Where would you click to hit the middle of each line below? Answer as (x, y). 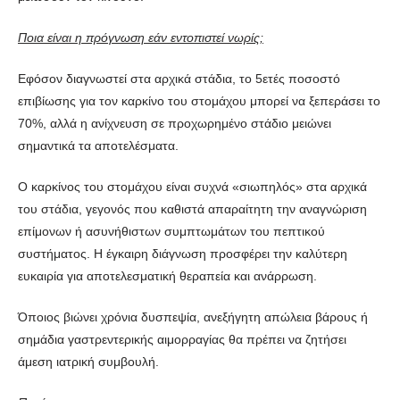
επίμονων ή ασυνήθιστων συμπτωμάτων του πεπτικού (171, 231)
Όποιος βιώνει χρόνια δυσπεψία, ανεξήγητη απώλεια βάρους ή (193, 317)
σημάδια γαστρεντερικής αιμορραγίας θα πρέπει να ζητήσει (182, 339)
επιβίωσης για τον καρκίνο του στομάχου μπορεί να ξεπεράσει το (199, 100)
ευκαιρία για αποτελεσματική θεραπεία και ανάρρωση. (167, 275)
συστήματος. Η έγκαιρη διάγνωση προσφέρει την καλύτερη (183, 253)
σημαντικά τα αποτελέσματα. (98, 145)
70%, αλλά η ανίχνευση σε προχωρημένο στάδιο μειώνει (175, 123)
